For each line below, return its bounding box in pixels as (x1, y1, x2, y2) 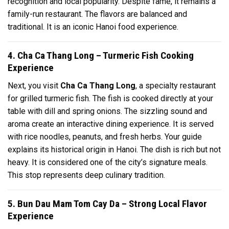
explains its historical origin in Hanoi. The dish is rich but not (8, 144, 221, 154)
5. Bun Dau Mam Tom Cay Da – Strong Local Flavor (8, 197, 207, 210)
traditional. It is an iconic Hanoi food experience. (8, 22, 178, 32)
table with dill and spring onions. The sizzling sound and (8, 106, 207, 116)
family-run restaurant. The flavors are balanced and (8, 9, 187, 19)
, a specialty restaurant (135, 80, 216, 90)
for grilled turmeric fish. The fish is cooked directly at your (8, 93, 213, 103)
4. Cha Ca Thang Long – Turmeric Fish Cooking (8, 50, 194, 62)
